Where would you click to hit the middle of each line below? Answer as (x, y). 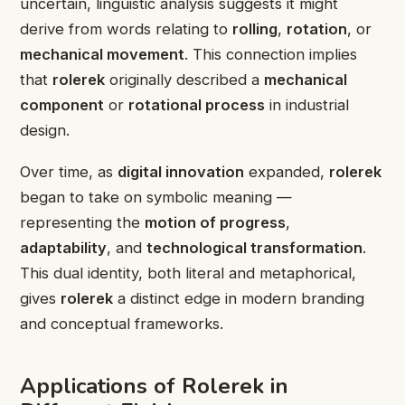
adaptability (63, 248)
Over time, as (69, 172)
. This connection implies (271, 54)
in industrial (307, 104)
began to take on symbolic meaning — (156, 198)
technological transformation (254, 248)
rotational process (197, 104)
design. (45, 130)
